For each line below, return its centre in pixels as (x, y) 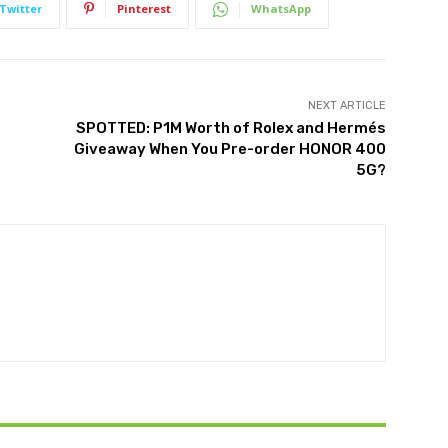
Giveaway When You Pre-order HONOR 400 (229, 148)
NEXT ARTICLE (346, 105)
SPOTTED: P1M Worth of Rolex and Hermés (230, 127)
